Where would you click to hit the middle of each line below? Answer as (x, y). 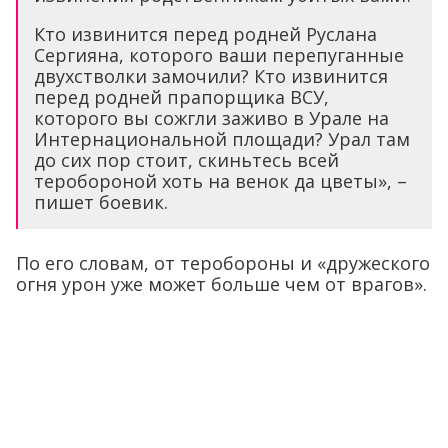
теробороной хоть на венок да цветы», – (220, 181)
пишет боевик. (101, 202)
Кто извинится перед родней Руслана (205, 34)
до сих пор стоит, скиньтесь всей (186, 160)
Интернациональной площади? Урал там (222, 139)
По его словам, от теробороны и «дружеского (223, 263)
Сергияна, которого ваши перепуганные (219, 55)
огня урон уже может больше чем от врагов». (221, 284)
